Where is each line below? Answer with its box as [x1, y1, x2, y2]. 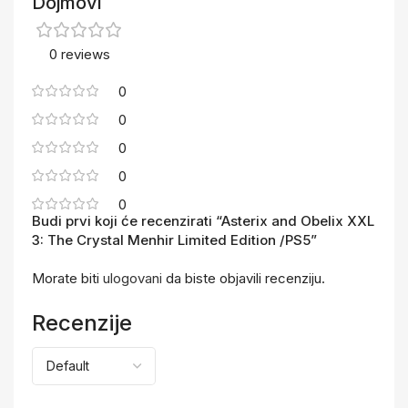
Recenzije [32, 310, 132, 336]
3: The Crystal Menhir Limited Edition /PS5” [32, 231, 317, 249]
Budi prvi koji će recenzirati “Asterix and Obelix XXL [32, 212, 374, 229]
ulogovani [103, 270, 162, 287]
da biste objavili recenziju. [162, 270, 325, 287]
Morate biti [32, 270, 103, 287]
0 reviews [48, 46, 110, 63]
